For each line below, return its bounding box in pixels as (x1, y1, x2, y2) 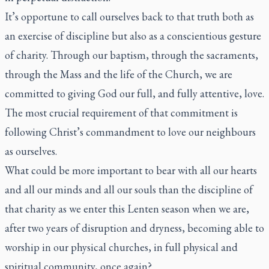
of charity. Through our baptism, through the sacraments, (5, 48, 258, 62)
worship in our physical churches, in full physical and (5, 240, 238, 254)
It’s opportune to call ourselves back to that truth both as (5, 10, 254, 23)
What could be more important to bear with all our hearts (5, 163, 257, 177)
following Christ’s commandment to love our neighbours (5, 125, 256, 139)
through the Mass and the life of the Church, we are (5, 67, 232, 81)
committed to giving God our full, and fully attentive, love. (5, 86, 264, 100)
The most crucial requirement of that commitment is (5, 106, 238, 119)
